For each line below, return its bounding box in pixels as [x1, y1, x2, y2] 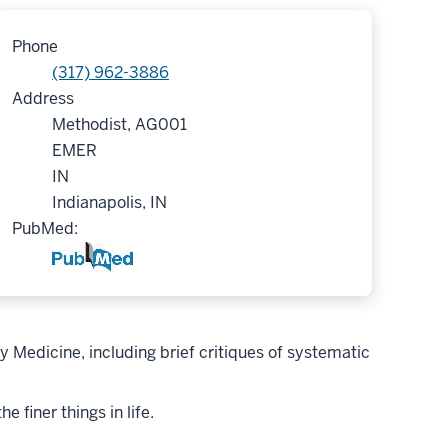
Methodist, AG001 [52, 113, 187, 135]
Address [12, 87, 74, 109]
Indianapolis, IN [52, 191, 167, 213]
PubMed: [12, 217, 78, 239]
